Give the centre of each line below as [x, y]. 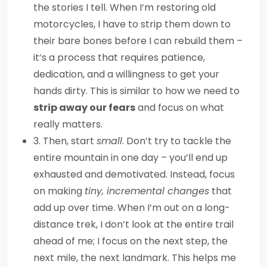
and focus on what [180, 108]
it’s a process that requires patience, [119, 58]
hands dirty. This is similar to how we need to [136, 91]
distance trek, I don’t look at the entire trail [133, 224]
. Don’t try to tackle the [177, 141]
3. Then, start [65, 141]
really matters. [68, 124]
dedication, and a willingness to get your [126, 74]
